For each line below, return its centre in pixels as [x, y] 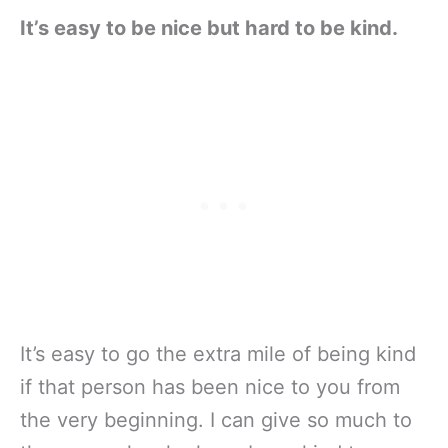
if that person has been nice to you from [210, 386]
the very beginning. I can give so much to [216, 419]
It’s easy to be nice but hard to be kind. [209, 28]
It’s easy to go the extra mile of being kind [218, 353]
